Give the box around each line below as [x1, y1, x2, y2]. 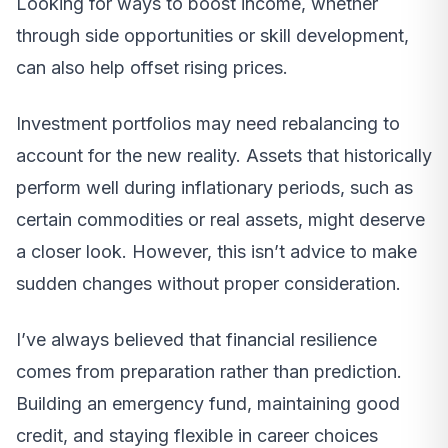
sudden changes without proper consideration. [16, 272, 401, 294]
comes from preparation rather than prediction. [16, 360, 402, 382]
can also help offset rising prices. [16, 56, 288, 78]
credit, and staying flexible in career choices [16, 424, 378, 446]
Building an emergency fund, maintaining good [16, 392, 400, 414]
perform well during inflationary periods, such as [16, 176, 413, 198]
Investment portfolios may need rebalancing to [16, 112, 400, 134]
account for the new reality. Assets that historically [16, 144, 432, 166]
